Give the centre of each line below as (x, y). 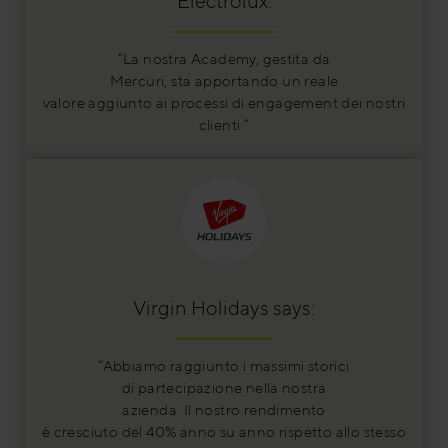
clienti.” (224, 125)
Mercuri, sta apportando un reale (224, 81)
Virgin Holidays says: (224, 307)
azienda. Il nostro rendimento (224, 409)
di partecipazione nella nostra (224, 387)
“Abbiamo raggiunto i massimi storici (224, 365)
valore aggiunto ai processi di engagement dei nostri (224, 103)
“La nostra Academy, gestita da (224, 59)
